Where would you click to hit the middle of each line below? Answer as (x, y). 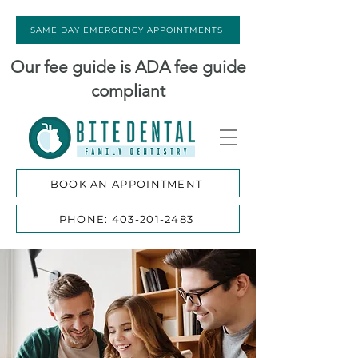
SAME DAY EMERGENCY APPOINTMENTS (126, 30)
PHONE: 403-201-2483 (126, 219)
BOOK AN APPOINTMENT (126, 183)
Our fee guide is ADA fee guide (128, 67)
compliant (128, 91)
